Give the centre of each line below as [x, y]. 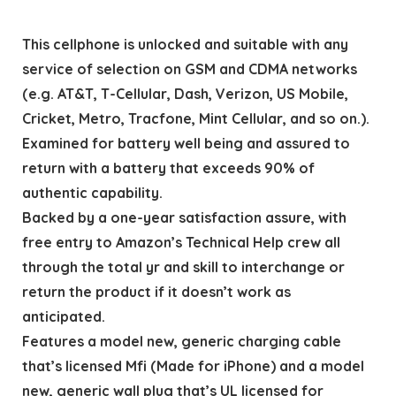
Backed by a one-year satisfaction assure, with [184, 217]
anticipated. [63, 316]
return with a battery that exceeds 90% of [168, 168]
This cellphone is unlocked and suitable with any [185, 44]
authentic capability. [92, 192]
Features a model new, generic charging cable [181, 341]
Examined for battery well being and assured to [186, 143]
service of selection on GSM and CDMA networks [189, 69]
